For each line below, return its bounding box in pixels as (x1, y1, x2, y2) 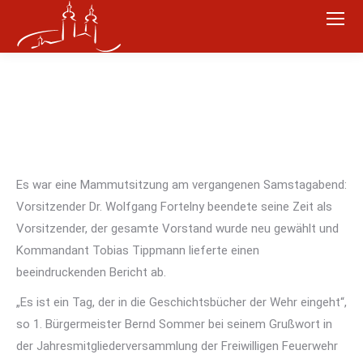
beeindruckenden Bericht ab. (16, 265, 166, 280)
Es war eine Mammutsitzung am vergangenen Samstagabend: (16, 177, 347, 192)
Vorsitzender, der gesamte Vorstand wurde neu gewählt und (16, 221, 339, 236)
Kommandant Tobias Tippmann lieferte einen (16, 243, 259, 258)
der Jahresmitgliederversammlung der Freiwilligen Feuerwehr (16, 339, 338, 353)
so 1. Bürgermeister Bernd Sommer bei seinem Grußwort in (16, 317, 332, 331)
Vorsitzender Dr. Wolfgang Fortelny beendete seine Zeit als (16, 199, 332, 214)
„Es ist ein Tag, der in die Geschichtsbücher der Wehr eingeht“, (16, 295, 347, 310)
